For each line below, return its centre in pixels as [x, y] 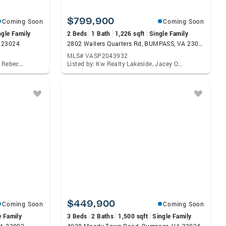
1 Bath [101, 33]
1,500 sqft [133, 216]
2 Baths [103, 216]
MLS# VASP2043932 [98, 55]
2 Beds [77, 33]
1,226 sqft [130, 33]
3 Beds [77, 216]
